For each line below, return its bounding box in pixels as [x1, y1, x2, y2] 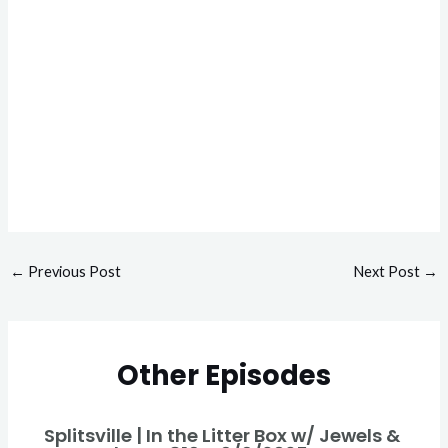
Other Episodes [117, 355, 331, 395]
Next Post [353, 262, 424, 280]
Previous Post [24, 262, 121, 280]
